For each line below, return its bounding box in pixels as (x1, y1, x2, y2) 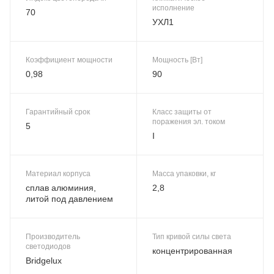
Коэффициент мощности (26, 55, 113, 64)
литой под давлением (26, 193, 113, 204)
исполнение (152, 3, 194, 12)
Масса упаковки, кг (152, 169, 216, 178)
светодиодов (26, 242, 70, 251)
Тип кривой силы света (152, 232, 231, 241)
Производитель (26, 232, 80, 241)
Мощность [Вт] (152, 55, 202, 64)
